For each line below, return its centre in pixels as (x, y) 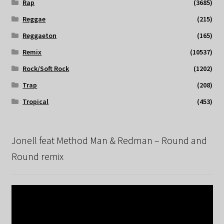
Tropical (36, 102)
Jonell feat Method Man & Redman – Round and (109, 140)
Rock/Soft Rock (46, 69)
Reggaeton (40, 36)
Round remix (37, 156)
